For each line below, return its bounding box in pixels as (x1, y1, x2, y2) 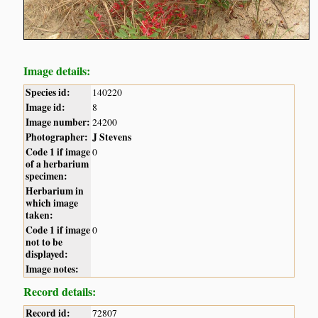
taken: (26, 208, 54, 223)
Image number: (26, 115, 91, 130)
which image (26, 196, 79, 211)
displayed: (26, 247, 69, 262)
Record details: (23, 283, 97, 300)
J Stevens (92, 130, 132, 145)
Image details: (23, 62, 91, 79)
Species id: (26, 85, 71, 100)
